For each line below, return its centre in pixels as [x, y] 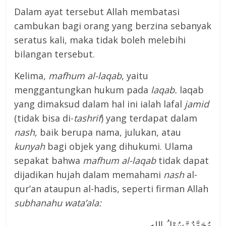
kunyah [30, 147]
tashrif [88, 118]
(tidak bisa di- [44, 118]
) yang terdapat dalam [149, 118]
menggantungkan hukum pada [83, 90]
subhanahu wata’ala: [58, 203]
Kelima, [32, 76]
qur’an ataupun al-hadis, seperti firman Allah [111, 189]
